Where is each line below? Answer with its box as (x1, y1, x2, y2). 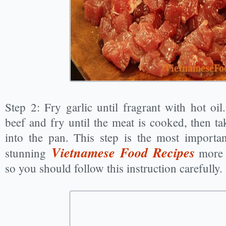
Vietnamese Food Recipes (51, 143, 195, 162)
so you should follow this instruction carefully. (5, 160, 222, 176)
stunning (5, 145, 51, 160)
